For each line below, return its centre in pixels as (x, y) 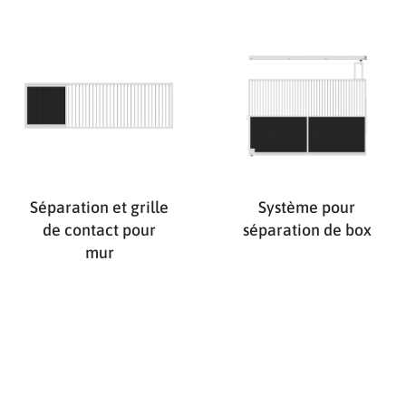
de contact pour (99, 230)
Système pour (307, 207)
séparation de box (307, 230)
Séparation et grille (99, 207)
